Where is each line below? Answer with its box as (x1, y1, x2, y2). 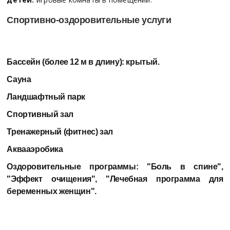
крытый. (126, 57, 160, 66)
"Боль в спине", (147, 162, 223, 171)
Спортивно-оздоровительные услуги (7, 14, 171, 25)
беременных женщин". (7, 186, 97, 196)
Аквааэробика (7, 144, 63, 154)
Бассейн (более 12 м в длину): (7, 57, 126, 66)
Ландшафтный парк (7, 92, 86, 101)
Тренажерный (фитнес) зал (7, 127, 113, 136)
